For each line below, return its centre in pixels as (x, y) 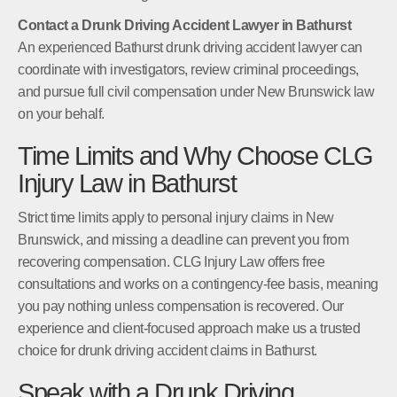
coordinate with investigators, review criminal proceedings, (188, 69)
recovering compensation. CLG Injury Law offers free (171, 261)
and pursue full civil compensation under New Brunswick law (196, 91)
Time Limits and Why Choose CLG (195, 156)
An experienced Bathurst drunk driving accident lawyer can (190, 47)
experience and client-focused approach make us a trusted (189, 328)
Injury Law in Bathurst (127, 183)
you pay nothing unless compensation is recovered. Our (181, 306)
